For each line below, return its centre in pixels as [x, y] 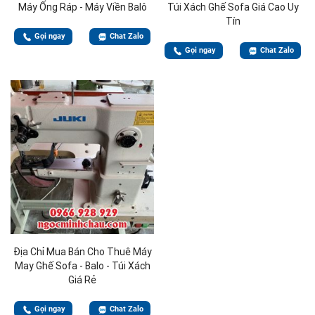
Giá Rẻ [82, 279]
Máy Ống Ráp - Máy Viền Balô [82, 7]
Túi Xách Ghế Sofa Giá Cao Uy [233, 7]
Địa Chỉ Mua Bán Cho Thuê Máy [82, 251]
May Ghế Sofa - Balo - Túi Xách [82, 265]
